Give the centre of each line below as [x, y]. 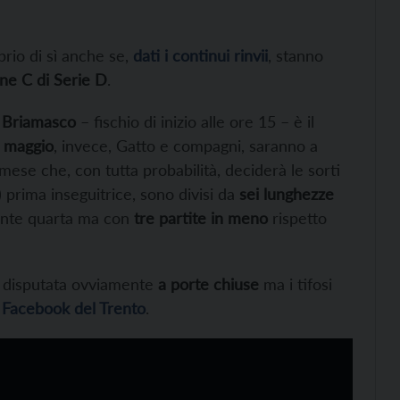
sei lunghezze [287, 194]
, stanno [296, 56]
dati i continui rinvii [200, 56]
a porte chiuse [206, 284]
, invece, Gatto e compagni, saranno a [186, 146]
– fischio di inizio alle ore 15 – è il [195, 122]
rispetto [297, 218]
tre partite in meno [201, 218]
